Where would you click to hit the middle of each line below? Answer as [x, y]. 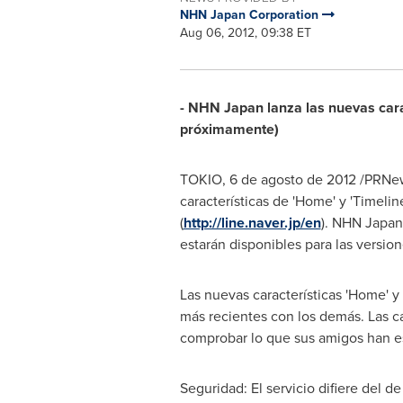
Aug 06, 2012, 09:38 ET [245, 33]
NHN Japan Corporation [251, 15]
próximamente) [229, 129]
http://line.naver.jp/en [252, 223]
